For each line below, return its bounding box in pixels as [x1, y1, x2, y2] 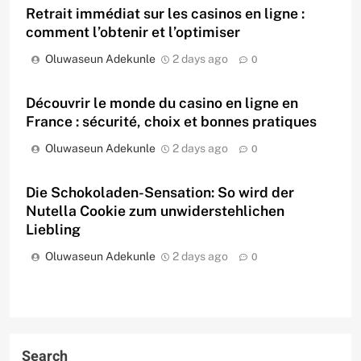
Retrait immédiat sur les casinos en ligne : [26, 5, 305, 23]
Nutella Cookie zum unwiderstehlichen [26, 202, 284, 220]
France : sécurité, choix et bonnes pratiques [26, 113, 317, 131]
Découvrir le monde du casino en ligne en [26, 94, 298, 112]
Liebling [26, 221, 81, 239]
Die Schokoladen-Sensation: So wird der [26, 184, 294, 201]
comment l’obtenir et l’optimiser [26, 23, 240, 41]
